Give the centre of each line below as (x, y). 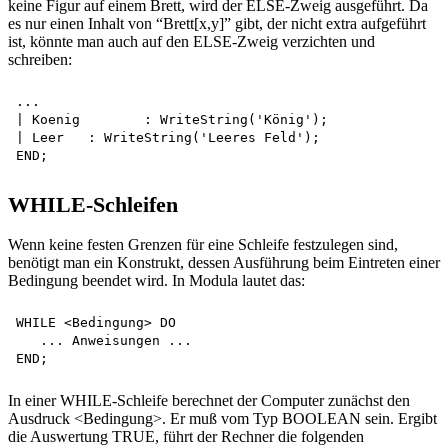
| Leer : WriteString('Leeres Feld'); (168, 138)
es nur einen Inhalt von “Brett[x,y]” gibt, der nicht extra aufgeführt (217, 24)
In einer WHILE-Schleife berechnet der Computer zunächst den (209, 401)
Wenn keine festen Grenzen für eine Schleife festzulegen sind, (203, 245)
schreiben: (40, 60)
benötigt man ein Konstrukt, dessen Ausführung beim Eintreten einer (224, 263)
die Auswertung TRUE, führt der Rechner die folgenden (186, 437)
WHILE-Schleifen (93, 204)
